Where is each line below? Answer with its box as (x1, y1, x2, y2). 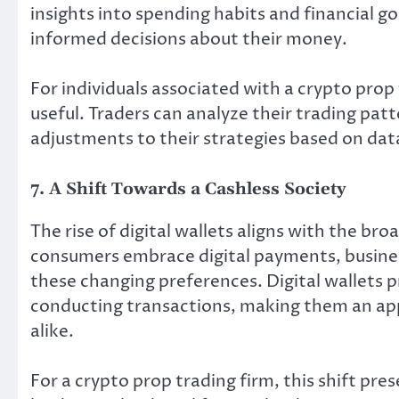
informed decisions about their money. (30, 27, 347, 51)
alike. (30, 319, 74, 343)
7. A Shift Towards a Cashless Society (30, 178, 346, 199)
